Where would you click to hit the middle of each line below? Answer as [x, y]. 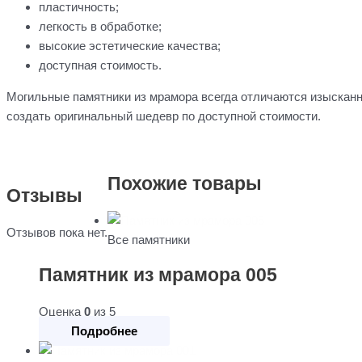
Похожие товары [185, 183]
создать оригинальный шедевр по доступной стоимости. [164, 116]
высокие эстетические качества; [130, 46]
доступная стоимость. [100, 65]
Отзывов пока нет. [57, 232]
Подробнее [104, 330]
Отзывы [44, 196]
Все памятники [149, 239]
